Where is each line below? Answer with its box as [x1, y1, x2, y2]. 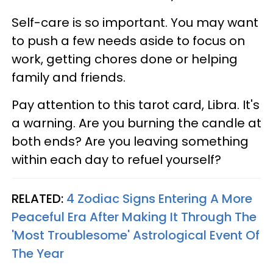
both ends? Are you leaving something [12, 133, 249, 151]
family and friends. [12, 69, 129, 87]
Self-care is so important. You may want [12, 14, 258, 32]
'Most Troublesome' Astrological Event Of [12, 227, 260, 244]
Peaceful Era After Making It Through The [12, 208, 257, 226]
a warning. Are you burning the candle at [12, 115, 261, 132]
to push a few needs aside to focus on [12, 32, 245, 50]
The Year [12, 245, 64, 263]
